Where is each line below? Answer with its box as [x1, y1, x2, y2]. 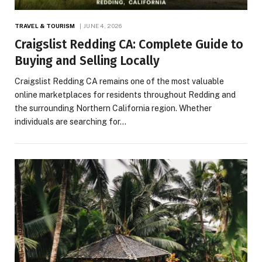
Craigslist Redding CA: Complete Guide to [15, 36, 243, 52]
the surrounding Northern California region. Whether [15, 103, 212, 113]
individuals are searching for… [15, 116, 126, 126]
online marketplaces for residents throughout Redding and [15, 89, 236, 99]
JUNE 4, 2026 [83, 22, 122, 29]
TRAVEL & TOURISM [15, 22, 75, 29]
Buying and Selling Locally [15, 53, 160, 68]
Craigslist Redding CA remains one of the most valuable [15, 76, 224, 86]
